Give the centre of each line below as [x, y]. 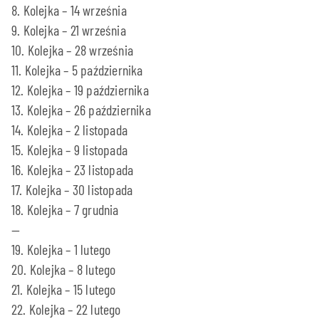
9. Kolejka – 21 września [69, 30]
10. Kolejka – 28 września [72, 50]
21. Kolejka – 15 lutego [64, 289]
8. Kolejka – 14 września [69, 10]
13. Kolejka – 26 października [81, 110]
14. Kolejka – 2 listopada [69, 130]
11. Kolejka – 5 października [77, 70]
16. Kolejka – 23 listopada [73, 170]
